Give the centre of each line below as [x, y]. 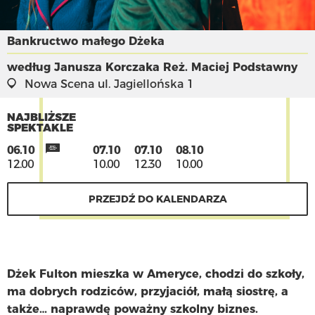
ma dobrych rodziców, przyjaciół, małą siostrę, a [148, 291]
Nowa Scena [59, 84]
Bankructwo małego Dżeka [86, 41]
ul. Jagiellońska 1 [144, 84]
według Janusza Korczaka [85, 67]
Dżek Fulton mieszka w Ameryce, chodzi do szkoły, [156, 274]
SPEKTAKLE [40, 127]
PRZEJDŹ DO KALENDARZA [157, 199]
